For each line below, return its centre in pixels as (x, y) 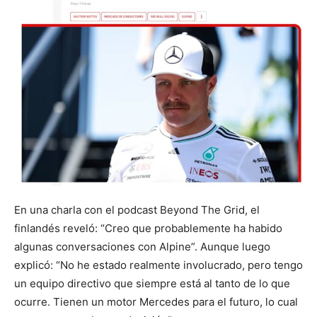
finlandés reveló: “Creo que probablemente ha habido (148, 229)
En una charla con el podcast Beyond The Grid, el (137, 210)
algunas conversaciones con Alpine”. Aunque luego (142, 247)
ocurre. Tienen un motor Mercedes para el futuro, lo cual (156, 302)
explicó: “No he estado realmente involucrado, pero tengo (158, 265)
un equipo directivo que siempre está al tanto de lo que (152, 284)
